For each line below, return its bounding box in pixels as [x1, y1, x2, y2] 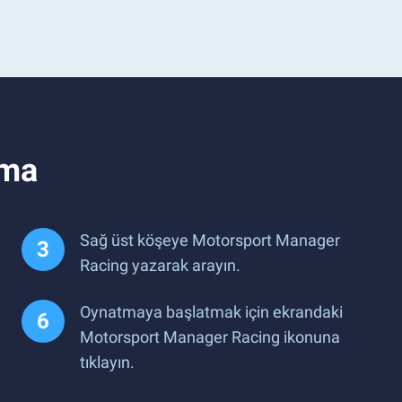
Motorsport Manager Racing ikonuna [80, 328, 340, 346]
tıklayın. [80, 353, 135, 371]
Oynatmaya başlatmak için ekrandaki [80, 302, 343, 321]
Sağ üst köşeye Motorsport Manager [80, 231, 340, 249]
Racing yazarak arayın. [80, 256, 240, 275]
